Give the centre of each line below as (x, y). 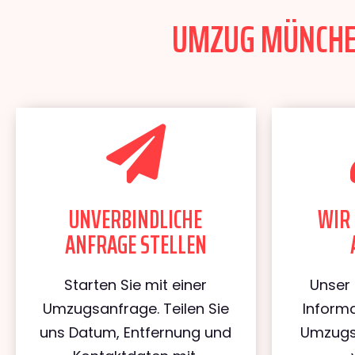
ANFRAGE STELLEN (136, 245)
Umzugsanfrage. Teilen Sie (136, 309)
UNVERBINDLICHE (136, 219)
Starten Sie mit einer (136, 285)
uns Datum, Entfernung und (136, 332)
